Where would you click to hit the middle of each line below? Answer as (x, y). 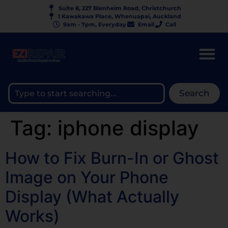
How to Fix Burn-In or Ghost (112, 158)
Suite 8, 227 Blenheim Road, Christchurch (120, 8)
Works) (32, 216)
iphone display (128, 128)
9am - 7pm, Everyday (95, 24)
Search (194, 93)
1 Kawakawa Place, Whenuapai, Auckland (120, 16)
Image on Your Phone (87, 177)
